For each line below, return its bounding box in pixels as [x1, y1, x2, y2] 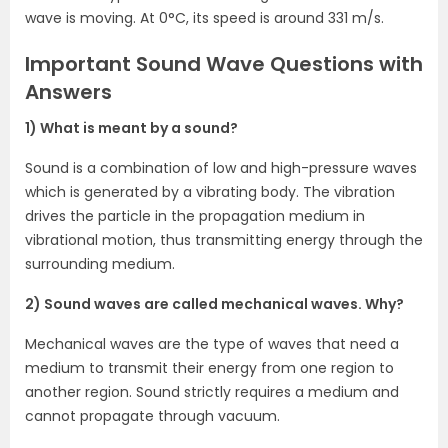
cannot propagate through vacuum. [25, 405, 280, 426]
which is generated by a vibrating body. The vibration [25, 181, 395, 202]
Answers [25, 77, 112, 106]
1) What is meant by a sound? [25, 117, 238, 138]
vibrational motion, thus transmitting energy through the [25, 229, 423, 250]
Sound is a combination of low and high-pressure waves [25, 157, 417, 178]
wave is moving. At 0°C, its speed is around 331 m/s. [25, 7, 384, 28]
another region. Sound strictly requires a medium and [25, 381, 399, 402]
